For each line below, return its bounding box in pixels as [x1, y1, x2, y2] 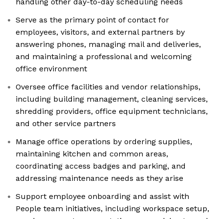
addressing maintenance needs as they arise [16, 174, 183, 183]
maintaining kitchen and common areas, [16, 149, 168, 159]
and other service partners [16, 119, 116, 129]
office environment [16, 64, 87, 74]
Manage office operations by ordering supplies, [16, 137, 192, 147]
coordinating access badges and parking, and [16, 161, 186, 171]
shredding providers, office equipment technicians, [16, 107, 208, 116]
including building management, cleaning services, [16, 94, 208, 104]
